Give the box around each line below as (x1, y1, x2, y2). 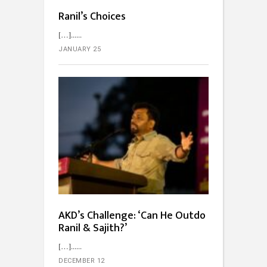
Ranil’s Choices (58, 8, 126, 26)
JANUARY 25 (58, 45, 101, 54)
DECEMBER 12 (58, 257, 105, 265)
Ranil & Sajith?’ (58, 219, 127, 238)
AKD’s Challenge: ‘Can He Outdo (58, 207, 206, 225)
